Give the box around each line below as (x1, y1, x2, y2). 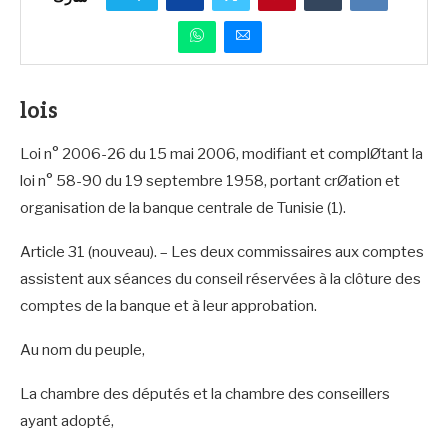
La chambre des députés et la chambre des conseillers (20, 384, 390, 403)
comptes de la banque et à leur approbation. (20, 296, 317, 315)
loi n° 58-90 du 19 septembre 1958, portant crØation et (20, 171, 400, 190)
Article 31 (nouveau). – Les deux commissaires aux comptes (20, 242, 424, 261)
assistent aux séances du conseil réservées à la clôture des (20, 269, 421, 288)
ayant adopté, (20, 411, 114, 430)
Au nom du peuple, (20, 340, 145, 359)
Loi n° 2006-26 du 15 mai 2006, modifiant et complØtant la (20, 144, 423, 163)
